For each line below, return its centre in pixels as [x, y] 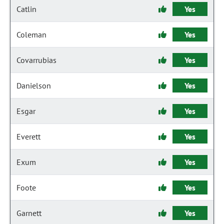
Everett [28, 136]
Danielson [34, 85]
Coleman [31, 34]
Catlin [26, 9]
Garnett [29, 213]
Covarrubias [36, 60]
